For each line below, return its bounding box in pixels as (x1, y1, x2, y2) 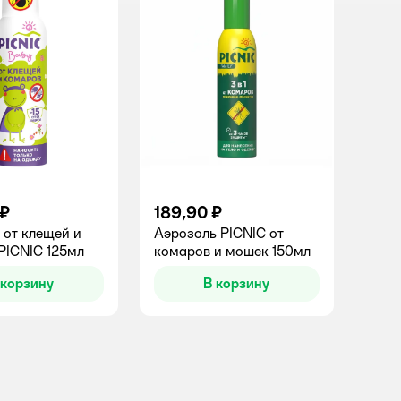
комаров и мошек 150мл (153, 242, 311, 260)
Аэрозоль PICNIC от (153, 224, 284, 242)
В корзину (203, 274, 270, 292)
